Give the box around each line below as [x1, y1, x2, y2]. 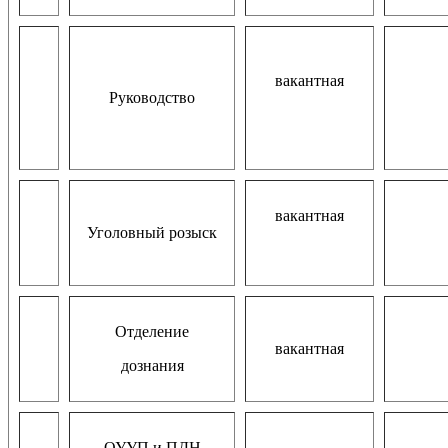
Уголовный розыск [87, 223, 217, 241]
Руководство [109, 88, 195, 106]
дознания [120, 356, 184, 374]
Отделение [115, 322, 189, 340]
